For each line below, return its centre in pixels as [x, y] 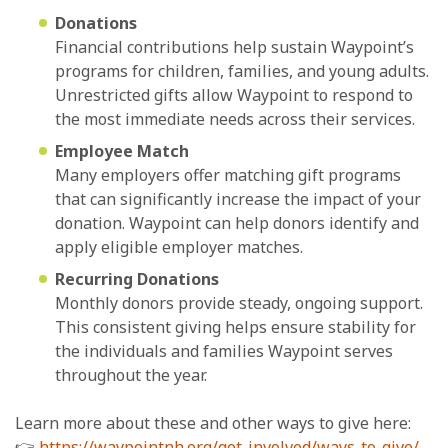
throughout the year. [131, 374]
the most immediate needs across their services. [235, 118]
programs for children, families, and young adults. [242, 70]
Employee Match [122, 150]
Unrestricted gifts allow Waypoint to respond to [234, 94]
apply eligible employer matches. [179, 246]
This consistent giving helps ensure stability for [235, 326]
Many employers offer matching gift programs [228, 174]
